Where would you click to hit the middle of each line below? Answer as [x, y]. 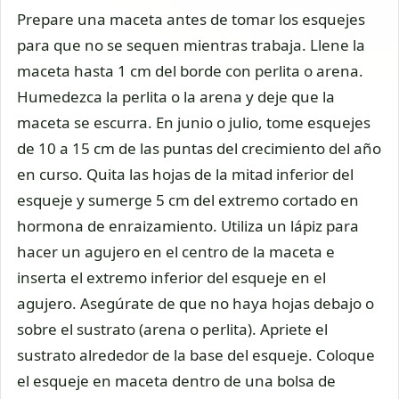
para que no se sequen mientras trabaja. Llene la [191, 45]
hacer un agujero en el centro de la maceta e [176, 251]
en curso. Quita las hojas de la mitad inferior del [185, 174]
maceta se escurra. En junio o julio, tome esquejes [194, 122]
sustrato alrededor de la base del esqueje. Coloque [196, 354]
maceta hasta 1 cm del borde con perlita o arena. [190, 70]
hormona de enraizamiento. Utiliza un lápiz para [188, 225]
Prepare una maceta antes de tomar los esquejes [191, 19]
